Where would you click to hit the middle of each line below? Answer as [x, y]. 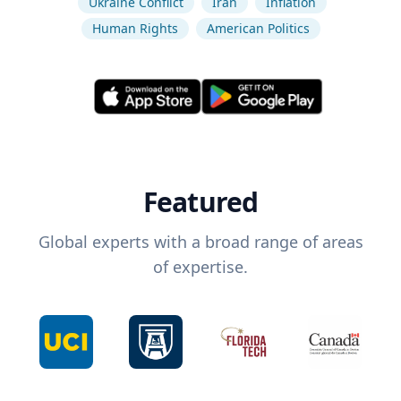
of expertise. [200, 267]
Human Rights [135, 28]
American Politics [258, 28]
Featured [200, 202]
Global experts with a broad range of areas [200, 242]
